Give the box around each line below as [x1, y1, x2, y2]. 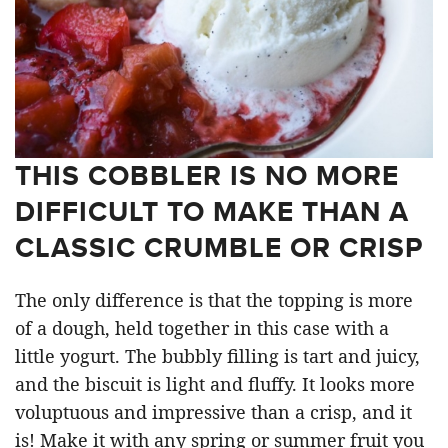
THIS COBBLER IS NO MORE [15, 154, 399, 196]
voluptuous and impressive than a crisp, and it [15, 399, 412, 424]
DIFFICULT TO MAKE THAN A [15, 190, 409, 232]
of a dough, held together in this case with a [15, 315, 389, 340]
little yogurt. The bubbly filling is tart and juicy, [15, 343, 420, 368]
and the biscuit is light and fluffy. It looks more [15, 371, 415, 396]
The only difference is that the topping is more [15, 287, 413, 312]
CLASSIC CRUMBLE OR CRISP [15, 226, 423, 268]
